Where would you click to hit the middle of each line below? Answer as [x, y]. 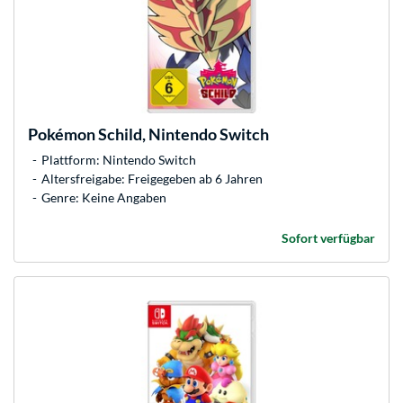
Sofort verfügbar [328, 237]
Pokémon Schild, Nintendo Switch [148, 134]
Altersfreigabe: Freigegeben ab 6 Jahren [152, 178]
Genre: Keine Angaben [104, 197]
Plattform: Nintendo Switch [119, 159]
